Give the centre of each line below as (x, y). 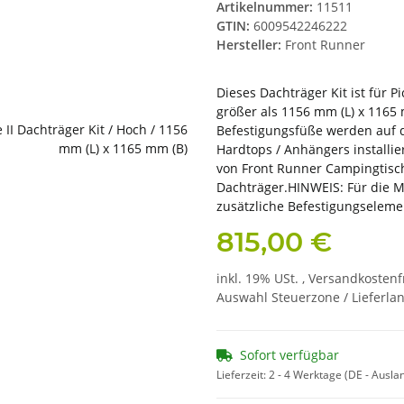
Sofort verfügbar (289, 354)
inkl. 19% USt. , (262, 279)
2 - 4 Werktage (307, 374)
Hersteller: (249, 45)
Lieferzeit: (243, 374)
